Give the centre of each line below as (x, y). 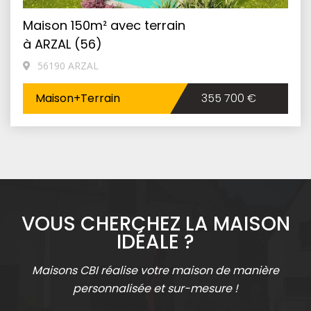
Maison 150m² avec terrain (104, 26)
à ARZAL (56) (62, 44)
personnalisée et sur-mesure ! (155, 289)
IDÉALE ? (155, 242)
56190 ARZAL (67, 66)
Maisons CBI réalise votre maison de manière (155, 271)
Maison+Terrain (78, 99)
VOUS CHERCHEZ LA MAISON (155, 224)
